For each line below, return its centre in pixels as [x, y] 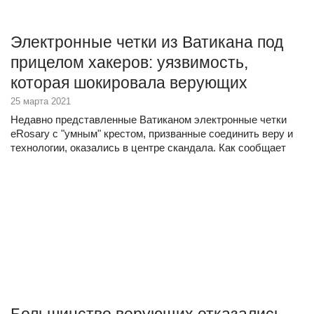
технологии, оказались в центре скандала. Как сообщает [148, 148]
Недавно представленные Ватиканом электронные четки [149, 120]
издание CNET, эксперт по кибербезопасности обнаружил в [155, 162]
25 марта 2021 [41, 101]
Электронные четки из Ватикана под [147, 42]
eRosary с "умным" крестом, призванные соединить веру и [152, 134]
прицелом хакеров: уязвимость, [129, 62]
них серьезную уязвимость [76, 176]
